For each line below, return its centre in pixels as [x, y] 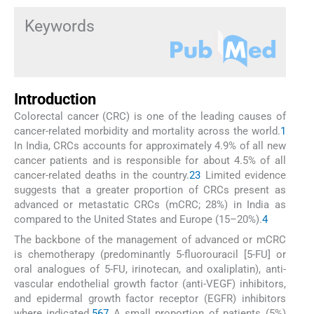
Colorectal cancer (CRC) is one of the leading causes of [150, 117]
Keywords [59, 26]
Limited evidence [243, 176]
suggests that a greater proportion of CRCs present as [150, 190]
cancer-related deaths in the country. [102, 176]
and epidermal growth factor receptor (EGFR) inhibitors [150, 298]
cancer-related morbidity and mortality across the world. [147, 131]
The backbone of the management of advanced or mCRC [150, 239]
